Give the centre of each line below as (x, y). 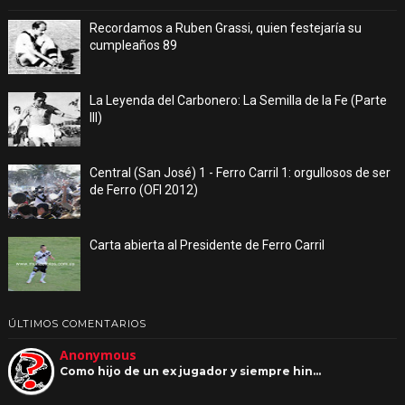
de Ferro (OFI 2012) (143, 189)
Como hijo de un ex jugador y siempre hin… (190, 371)
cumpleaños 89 (133, 45)
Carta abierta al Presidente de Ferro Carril (207, 245)
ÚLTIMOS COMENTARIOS (77, 323)
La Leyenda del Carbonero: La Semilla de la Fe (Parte (238, 100)
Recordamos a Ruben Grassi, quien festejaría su (225, 28)
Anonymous (98, 354)
